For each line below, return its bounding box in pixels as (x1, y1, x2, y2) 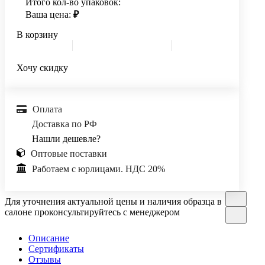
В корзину (17, 29, 58, 40)
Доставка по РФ (32, 118, 97, 129)
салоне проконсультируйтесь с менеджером (5, 207, 180, 218)
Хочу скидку (17, 62, 68, 73)
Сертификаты (28, 243, 84, 254)
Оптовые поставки (31, 148, 107, 159)
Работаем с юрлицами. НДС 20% (32, 163, 165, 174)
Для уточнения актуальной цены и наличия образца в (5, 196, 222, 207)
